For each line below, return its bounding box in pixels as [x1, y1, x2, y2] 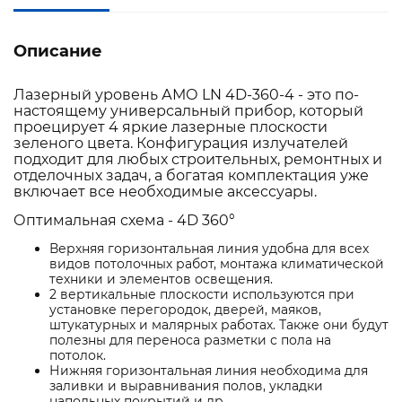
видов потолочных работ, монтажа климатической [49, 256, 384, 273]
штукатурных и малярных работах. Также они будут [49, 317, 389, 334]
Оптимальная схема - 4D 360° [13, 212, 235, 230]
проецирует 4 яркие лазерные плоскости [13, 118, 328, 136]
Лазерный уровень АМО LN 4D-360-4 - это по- [13, 86, 359, 104]
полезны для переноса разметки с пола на [49, 332, 331, 349]
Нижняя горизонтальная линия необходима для [49, 363, 368, 380]
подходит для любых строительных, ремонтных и [13, 151, 382, 169]
